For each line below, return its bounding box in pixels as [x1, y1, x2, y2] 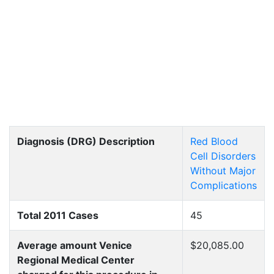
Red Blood [190, 135, 238, 147]
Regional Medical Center [17, 254, 135, 266]
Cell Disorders [190, 150, 256, 162]
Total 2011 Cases [17, 209, 98, 221]
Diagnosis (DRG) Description [17, 135, 155, 147]
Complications [190, 179, 257, 191]
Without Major [190, 165, 256, 177]
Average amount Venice [17, 239, 132, 251]
